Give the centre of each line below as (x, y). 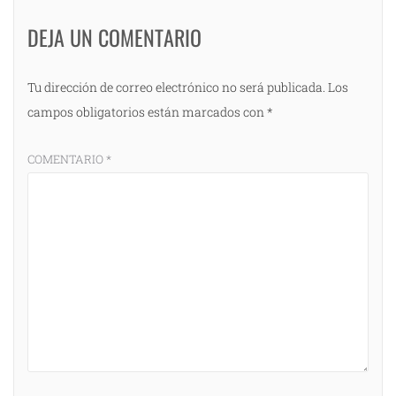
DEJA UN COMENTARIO (114, 38)
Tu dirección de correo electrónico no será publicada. (176, 88)
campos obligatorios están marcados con (147, 112)
